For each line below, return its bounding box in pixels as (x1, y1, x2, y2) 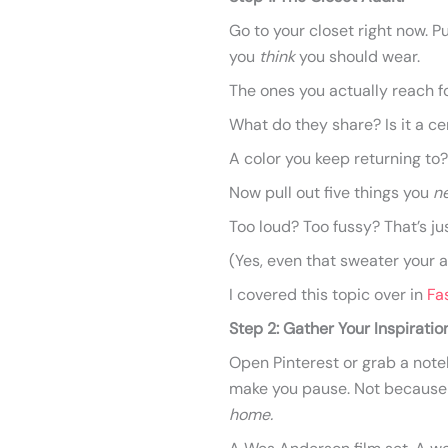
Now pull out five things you (229, 182, 433, 203)
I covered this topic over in (229, 284, 427, 305)
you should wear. (295, 46, 420, 67)
